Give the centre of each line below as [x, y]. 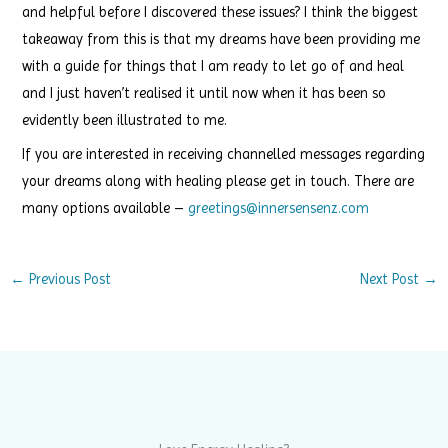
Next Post [392, 279]
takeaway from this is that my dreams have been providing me [221, 39]
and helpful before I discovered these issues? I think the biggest [220, 12]
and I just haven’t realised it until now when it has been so [204, 93]
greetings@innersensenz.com [279, 208]
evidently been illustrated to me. [125, 120]
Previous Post [67, 279]
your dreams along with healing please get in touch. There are [218, 181]
